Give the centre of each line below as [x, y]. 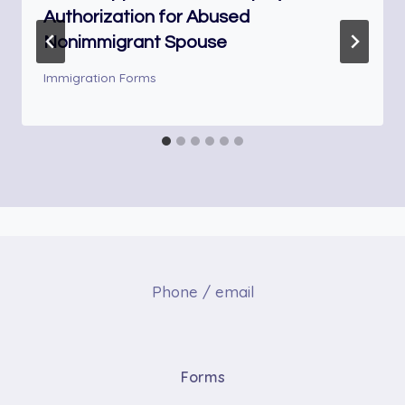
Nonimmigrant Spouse [135, 42]
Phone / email [202, 291]
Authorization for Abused [146, 17]
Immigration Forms [100, 78]
